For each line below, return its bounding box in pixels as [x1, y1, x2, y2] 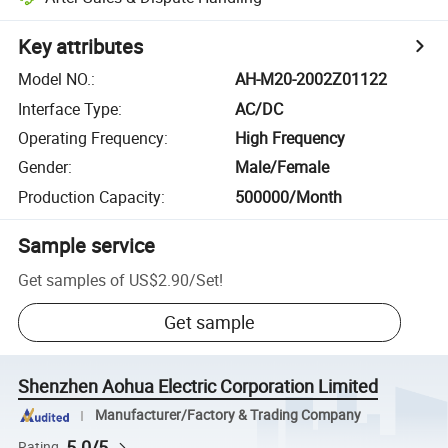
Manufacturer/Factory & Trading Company [94, 406, 361, 425]
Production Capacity [18, 185, 162, 208]
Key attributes [18, 33, 144, 61]
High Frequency [235, 126, 346, 149]
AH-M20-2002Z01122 [235, 68, 388, 91]
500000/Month [235, 185, 343, 208]
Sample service [18, 231, 156, 259]
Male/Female [235, 156, 330, 179]
